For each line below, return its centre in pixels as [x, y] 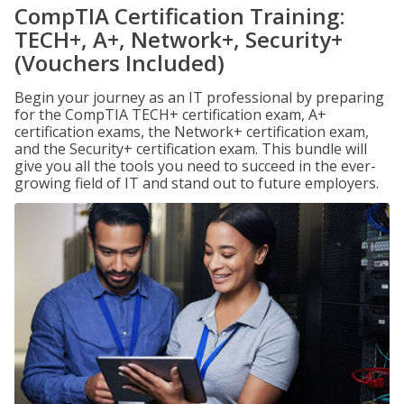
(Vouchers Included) [119, 63]
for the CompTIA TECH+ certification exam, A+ [170, 115]
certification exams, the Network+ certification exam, [192, 132]
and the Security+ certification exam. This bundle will [191, 149]
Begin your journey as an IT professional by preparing [199, 97]
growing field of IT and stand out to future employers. [197, 183]
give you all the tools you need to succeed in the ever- [195, 166]
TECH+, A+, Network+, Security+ [179, 39]
